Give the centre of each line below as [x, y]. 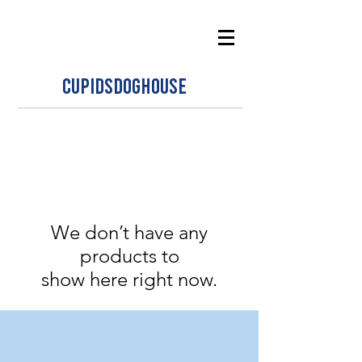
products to [129, 256]
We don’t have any [129, 232]
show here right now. [129, 279]
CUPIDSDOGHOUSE [124, 85]
